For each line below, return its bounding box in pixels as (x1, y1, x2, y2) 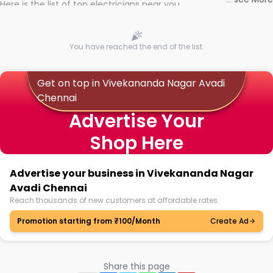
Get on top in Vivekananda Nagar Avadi (37, 76, 225, 90)
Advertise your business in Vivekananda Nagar (10, 166, 253, 180)
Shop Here (90, 130, 183, 156)
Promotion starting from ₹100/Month (17, 216, 160, 226)
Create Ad (210, 216, 249, 226)
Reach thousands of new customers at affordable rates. (10, 195, 219, 205)
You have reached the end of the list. (69, 41, 204, 52)
